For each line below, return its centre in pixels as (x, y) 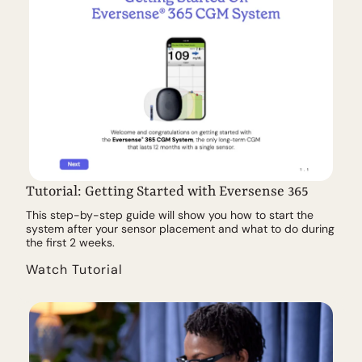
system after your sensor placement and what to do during (180, 228)
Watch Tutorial (74, 269)
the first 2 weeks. (70, 242)
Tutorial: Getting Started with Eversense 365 (167, 191)
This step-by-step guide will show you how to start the (170, 215)
